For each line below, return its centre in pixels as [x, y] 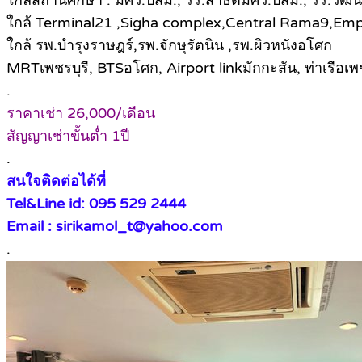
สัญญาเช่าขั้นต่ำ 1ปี [68, 135]
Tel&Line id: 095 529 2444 [96, 203]
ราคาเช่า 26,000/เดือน [81, 113]
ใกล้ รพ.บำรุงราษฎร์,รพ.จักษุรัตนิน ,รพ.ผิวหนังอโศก [169, 45]
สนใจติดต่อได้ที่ [56, 181]
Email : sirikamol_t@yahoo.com [115, 226]
